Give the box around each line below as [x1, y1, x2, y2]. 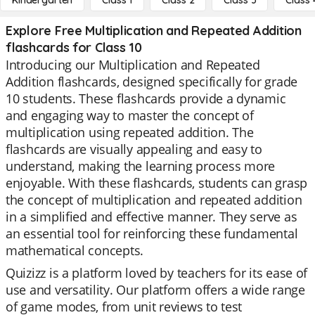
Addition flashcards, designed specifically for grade [6, 73, 297, 90]
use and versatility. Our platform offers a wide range [6, 281, 305, 298]
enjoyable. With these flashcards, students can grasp [6, 174, 307, 191]
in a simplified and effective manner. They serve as [6, 208, 297, 225]
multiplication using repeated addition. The [6, 124, 254, 141]
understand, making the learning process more [6, 157, 276, 174]
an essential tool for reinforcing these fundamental [6, 225, 298, 242]
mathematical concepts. [6, 242, 144, 259]
